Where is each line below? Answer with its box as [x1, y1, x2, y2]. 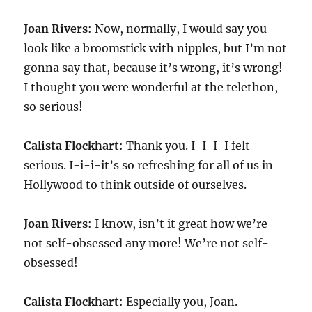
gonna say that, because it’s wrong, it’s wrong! [24, 61, 283, 75]
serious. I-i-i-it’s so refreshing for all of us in [24, 158, 274, 173]
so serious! [24, 100, 84, 114]
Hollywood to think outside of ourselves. [24, 178, 247, 192]
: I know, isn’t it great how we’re [88, 217, 268, 231]
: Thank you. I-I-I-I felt [119, 139, 251, 153]
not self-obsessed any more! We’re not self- [24, 236, 270, 251]
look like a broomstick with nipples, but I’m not [24, 41, 288, 56]
